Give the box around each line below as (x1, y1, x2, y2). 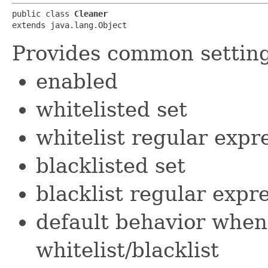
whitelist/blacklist (36, 237, 219, 262)
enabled (36, 69, 118, 93)
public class (12, 8, 74, 19)
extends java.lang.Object (12, 20, 127, 30)
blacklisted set (36, 153, 185, 178)
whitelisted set (36, 97, 187, 121)
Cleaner (74, 8, 108, 19)
